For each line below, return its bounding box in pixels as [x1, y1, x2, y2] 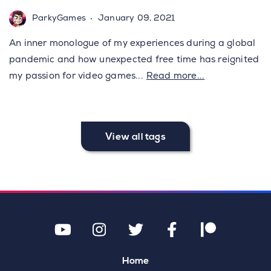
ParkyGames [32, 15, 86, 23]
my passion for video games [9, 72, 136, 82]
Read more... [146, 72, 205, 82]
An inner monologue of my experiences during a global [9, 39, 256, 49]
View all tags [105, 132, 166, 142]
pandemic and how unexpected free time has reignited [9, 56, 260, 65]
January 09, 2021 [98, 15, 175, 23]
